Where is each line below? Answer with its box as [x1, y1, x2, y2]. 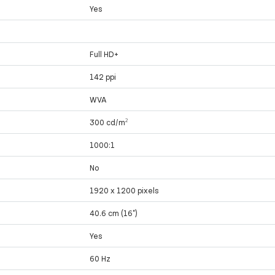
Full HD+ [90, 49, 119, 60]
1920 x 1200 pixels [90, 185, 160, 196]
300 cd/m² [90, 117, 128, 128]
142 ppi [90, 72, 117, 82]
